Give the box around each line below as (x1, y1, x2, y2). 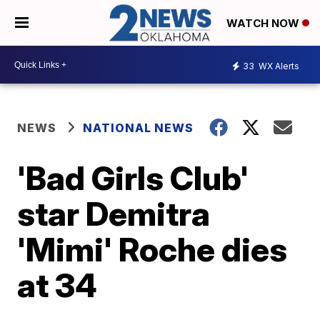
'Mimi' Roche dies (17, 229, 288, 270)
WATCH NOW (226, 16, 302, 31)
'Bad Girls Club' (17, 158, 249, 199)
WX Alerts (256, 60, 299, 71)
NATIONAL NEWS (83, 121, 194, 136)
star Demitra (17, 194, 211, 234)
